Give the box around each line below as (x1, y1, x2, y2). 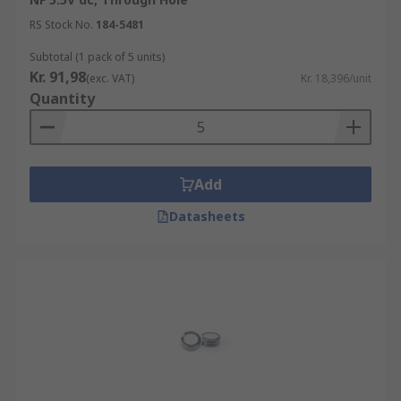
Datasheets (168, 208, 245, 225)
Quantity (30, 89, 95, 108)
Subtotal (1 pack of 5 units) (30, 49, 165, 64)
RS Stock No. (30, 17, 93, 32)
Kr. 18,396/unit (301, 71, 371, 86)
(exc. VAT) (86, 71, 134, 86)
